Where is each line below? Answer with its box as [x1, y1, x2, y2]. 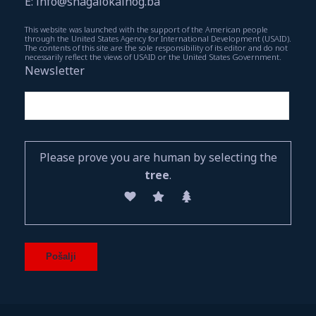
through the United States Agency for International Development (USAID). [25, 32, 291, 44]
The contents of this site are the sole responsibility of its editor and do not [25, 42, 288, 53]
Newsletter [25, 62, 85, 78]
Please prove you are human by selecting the [39, 149, 277, 165]
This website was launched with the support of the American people [25, 23, 268, 35]
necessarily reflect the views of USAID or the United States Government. [25, 51, 281, 62]
